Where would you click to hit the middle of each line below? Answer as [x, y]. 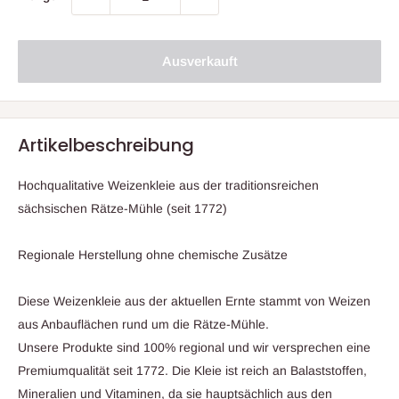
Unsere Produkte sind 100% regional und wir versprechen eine [194, 348]
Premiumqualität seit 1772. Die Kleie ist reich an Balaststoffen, [192, 371]
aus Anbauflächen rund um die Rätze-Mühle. [143, 325]
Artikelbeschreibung [106, 146]
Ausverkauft [199, 61]
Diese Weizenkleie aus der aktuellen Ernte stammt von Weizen [194, 301]
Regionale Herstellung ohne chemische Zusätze [153, 255]
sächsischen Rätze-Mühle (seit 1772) [122, 209]
